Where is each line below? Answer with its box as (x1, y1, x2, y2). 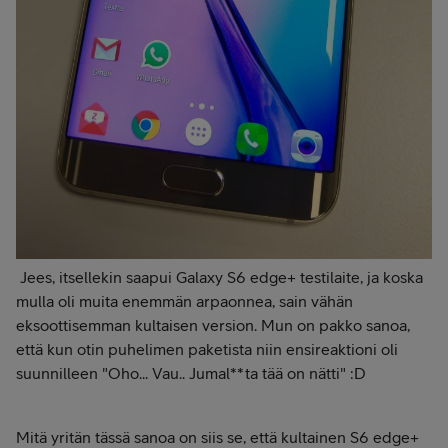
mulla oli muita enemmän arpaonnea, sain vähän (16, 292, 353, 311)
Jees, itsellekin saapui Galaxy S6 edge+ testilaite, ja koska (16, 268, 423, 287)
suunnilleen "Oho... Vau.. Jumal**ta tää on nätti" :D (16, 364, 366, 383)
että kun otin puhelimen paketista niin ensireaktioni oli (16, 340, 398, 359)
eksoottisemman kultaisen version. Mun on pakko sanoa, (16, 316, 410, 335)
